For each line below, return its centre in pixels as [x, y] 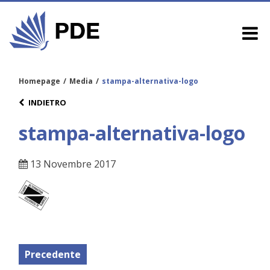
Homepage [39, 81]
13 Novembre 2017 [72, 164]
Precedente [53, 255]
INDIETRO [47, 102]
